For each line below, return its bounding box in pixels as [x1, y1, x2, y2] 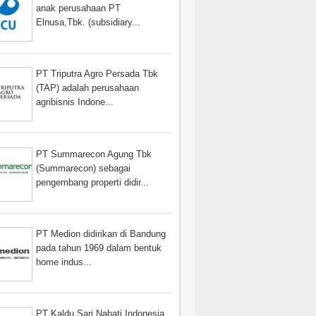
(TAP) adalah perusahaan [36, 83, 140, 94]
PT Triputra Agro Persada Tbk [36, 68, 159, 80]
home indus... [36, 256, 92, 267]
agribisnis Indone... [36, 97, 114, 108]
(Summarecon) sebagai [36, 162, 131, 174]
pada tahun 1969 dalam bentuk [36, 242, 162, 253]
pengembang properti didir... [36, 176, 150, 188]
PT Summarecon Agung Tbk [36, 148, 152, 159]
